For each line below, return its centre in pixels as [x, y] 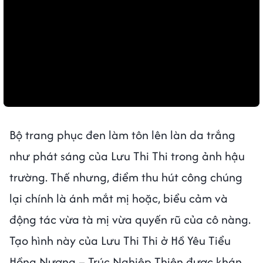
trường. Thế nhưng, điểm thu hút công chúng [126, 177]
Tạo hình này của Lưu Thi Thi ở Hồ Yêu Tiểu [120, 240]
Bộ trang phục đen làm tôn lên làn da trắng [122, 134]
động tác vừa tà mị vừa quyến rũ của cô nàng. [130, 219]
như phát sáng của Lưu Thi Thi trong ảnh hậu [127, 156]
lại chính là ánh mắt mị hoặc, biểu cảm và [119, 198]
